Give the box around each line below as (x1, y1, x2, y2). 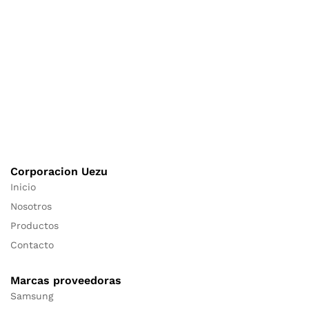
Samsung (10, 290, 53, 302)
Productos (10, 220, 59, 232)
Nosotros (10, 201, 52, 212)
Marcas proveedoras (10, 274, 121, 288)
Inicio (10, 181, 36, 193)
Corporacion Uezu (10, 165, 108, 179)
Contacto (10, 239, 54, 251)
